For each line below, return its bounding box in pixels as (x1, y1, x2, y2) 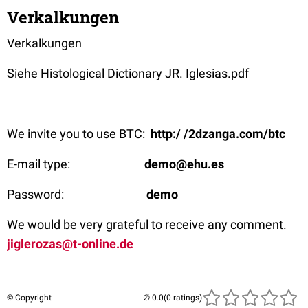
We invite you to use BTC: (7, 126, 151, 142)
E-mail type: (7, 157, 144, 172)
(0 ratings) (164, 293, 202, 303)
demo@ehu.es (144, 157, 224, 172)
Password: (7, 187, 146, 202)
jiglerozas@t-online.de (7, 236, 133, 252)
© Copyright (7, 293, 52, 303)
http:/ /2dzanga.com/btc (151, 126, 285, 142)
